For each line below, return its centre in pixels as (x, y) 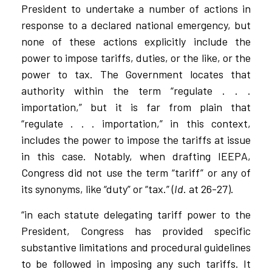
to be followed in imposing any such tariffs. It (136, 263)
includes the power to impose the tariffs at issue (136, 140)
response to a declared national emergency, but (136, 25)
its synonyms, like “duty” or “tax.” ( (98, 189)
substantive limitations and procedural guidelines (136, 247)
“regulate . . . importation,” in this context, (136, 124)
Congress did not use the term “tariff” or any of (136, 173)
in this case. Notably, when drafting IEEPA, (136, 156)
